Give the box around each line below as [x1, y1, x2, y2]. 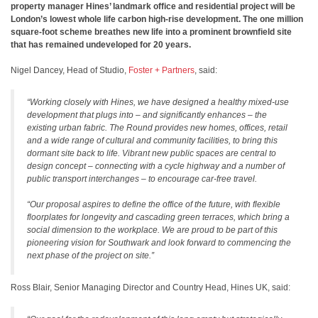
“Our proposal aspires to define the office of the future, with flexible [27, 199, 280, 209]
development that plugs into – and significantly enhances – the [27, 110, 267, 120]
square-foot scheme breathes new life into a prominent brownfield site [11, 27, 292, 37]
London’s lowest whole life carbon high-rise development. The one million [11, 14, 303, 24]
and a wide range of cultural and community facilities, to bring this [27, 136, 278, 146]
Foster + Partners [128, 65, 194, 75]
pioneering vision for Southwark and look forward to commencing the [27, 238, 291, 248]
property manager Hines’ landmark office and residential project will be [11, 1, 295, 11]
